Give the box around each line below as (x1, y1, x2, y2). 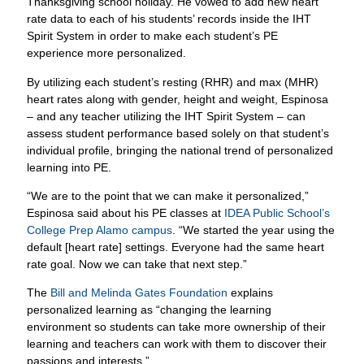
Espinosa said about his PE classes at (27, 206, 225, 220)
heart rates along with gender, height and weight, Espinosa (27, 92, 329, 106)
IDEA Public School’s (224, 206, 331, 220)
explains (227, 286, 274, 300)
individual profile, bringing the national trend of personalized (27, 143, 334, 157)
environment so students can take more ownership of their (27, 320, 327, 334)
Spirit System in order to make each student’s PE (27, 29, 279, 43)
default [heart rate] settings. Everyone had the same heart (27, 240, 325, 254)
